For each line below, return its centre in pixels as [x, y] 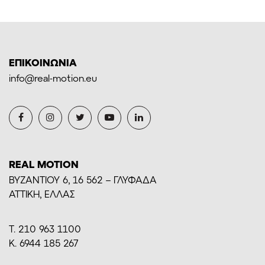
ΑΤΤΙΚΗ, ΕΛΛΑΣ [42, 194]
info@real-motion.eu [53, 78]
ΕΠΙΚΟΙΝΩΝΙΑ [43, 62]
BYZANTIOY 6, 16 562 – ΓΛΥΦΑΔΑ [83, 180]
